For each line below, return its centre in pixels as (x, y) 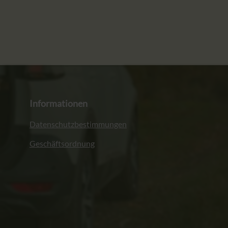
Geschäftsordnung (62, 144)
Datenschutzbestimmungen (78, 124)
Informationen (58, 104)
